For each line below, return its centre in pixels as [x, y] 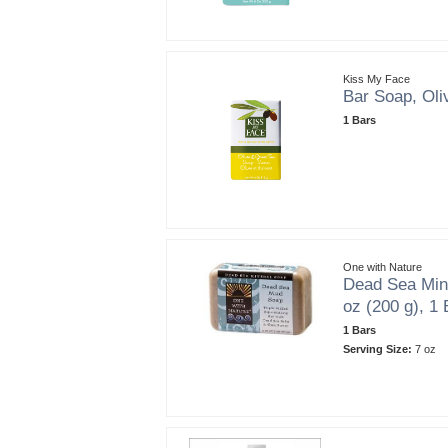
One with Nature [382, 266]
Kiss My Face [376, 78]
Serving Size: [377, 348]
